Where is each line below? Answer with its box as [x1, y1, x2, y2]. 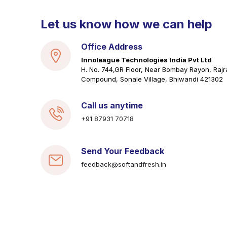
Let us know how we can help [41, 17, 212, 31]
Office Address [81, 42, 142, 52]
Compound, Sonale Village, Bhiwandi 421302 [81, 75, 223, 83]
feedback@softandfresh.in [81, 160, 166, 168]
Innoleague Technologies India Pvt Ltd [81, 56, 212, 64]
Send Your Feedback [81, 146, 164, 156]
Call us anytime [81, 100, 143, 110]
